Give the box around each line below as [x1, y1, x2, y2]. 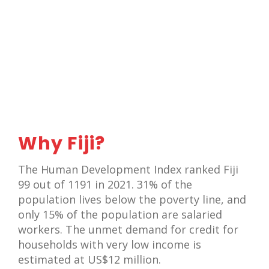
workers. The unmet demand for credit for [18, 222, 238, 237]
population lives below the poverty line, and [18, 192, 246, 207]
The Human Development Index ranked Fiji [18, 162, 238, 177]
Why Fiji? [18, 131, 105, 157]
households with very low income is [18, 237, 201, 252]
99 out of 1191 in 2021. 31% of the [18, 177, 192, 192]
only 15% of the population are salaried [18, 207, 222, 222]
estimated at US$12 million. [18, 252, 161, 267]
